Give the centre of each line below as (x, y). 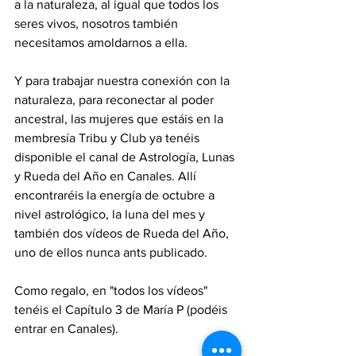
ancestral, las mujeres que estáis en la (120, 118)
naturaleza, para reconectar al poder (116, 99)
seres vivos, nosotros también (98, 23)
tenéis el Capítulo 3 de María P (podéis (122, 309)
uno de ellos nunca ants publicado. (111, 252)
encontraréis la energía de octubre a (116, 195)
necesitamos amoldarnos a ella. (101, 42)
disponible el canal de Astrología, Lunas (126, 157)
